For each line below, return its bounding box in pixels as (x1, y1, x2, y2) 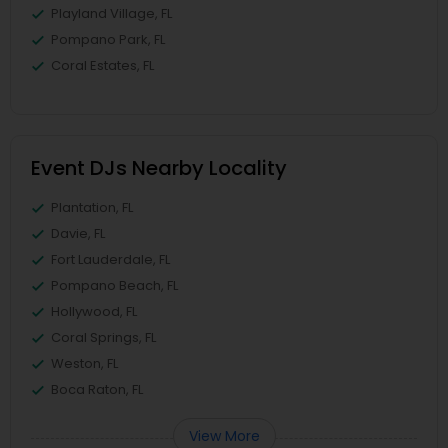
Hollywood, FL (51, 302, 137, 322)
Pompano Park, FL (51, 30, 165, 50)
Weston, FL (51, 354, 118, 374)
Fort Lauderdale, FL (51, 250, 170, 270)
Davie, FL (51, 224, 105, 244)
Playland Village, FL (51, 4, 172, 24)
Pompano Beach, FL (51, 276, 178, 296)
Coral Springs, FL (51, 328, 156, 348)
